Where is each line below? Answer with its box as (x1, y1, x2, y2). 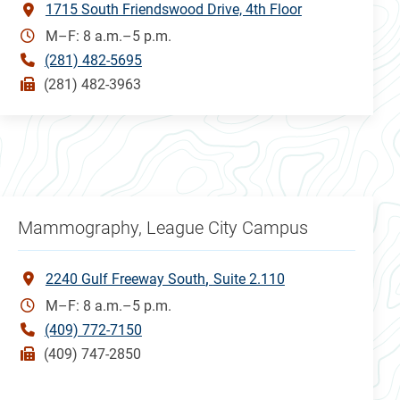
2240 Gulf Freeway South (45, 270, 205, 287)
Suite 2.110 (212, 270, 285, 287)
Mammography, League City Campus (17, 216, 308, 238)
